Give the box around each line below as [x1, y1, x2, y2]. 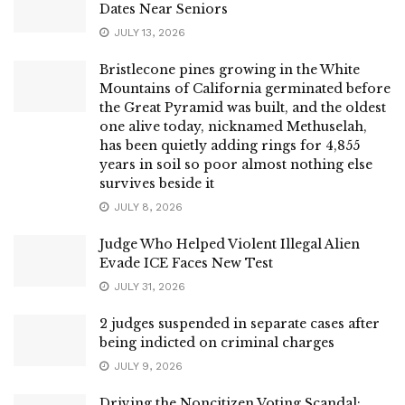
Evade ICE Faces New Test [99, 254, 273, 271]
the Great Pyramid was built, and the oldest [99, 99, 386, 116]
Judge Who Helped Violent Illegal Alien [99, 235, 360, 252]
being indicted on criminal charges [99, 334, 334, 351]
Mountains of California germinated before [99, 80, 391, 97]
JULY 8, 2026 [110, 200, 183, 213]
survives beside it [99, 174, 214, 192]
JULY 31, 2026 [110, 279, 185, 293]
